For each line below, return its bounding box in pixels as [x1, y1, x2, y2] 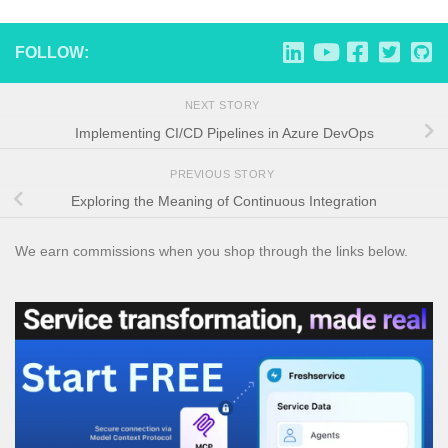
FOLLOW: [15, 44, 89, 62]
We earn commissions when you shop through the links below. [15, 243, 408, 260]
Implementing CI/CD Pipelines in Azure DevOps [74, 124, 374, 141]
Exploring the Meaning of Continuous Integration [71, 193, 377, 210]
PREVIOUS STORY [170, 167, 278, 180]
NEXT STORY [184, 99, 264, 112]
